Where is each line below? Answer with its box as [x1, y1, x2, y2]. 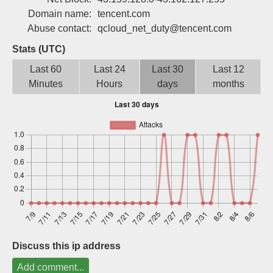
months [212, 79, 244, 89]
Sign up [183, 8, 219, 18]
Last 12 [212, 64, 244, 74]
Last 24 [93, 64, 126, 74]
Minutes [29, 79, 63, 89]
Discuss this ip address [12, 241, 121, 251]
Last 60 [30, 64, 62, 74]
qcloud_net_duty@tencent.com [97, 23, 232, 34]
